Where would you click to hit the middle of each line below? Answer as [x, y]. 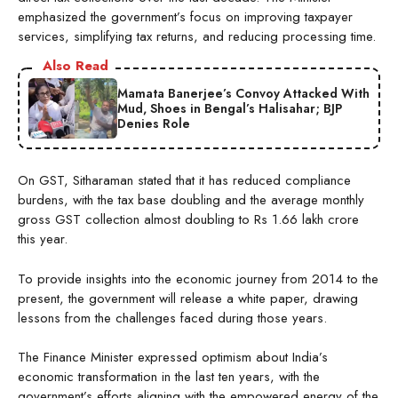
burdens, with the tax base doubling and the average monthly [191, 200]
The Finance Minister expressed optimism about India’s [173, 358]
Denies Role [154, 123]
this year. [43, 239]
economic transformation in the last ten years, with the [169, 377]
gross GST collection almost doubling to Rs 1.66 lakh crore [188, 220]
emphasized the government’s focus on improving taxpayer [185, 17]
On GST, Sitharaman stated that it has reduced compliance [184, 181]
